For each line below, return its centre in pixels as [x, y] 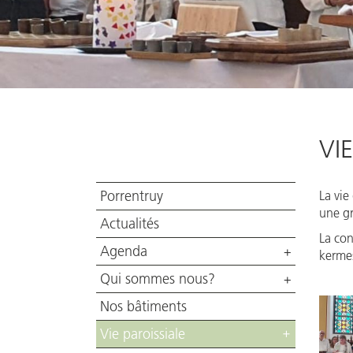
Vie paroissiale [143, 334]
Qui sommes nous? [158, 279]
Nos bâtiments [143, 307]
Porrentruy [132, 196]
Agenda [124, 251]
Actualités [130, 224]
